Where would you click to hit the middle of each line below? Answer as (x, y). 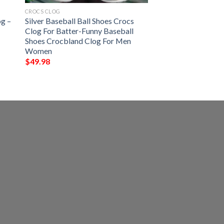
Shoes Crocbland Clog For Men (78, 40)
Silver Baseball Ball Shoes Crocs (79, 20)
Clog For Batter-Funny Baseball (79, 30)
